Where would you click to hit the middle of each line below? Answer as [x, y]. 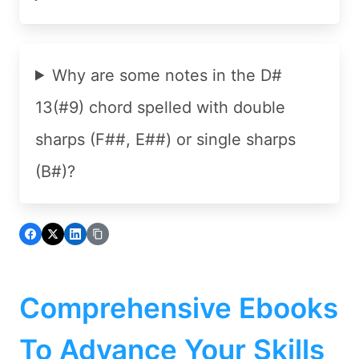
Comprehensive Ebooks [179, 308]
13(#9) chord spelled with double [160, 107]
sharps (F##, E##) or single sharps [165, 139]
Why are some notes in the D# [167, 75]
